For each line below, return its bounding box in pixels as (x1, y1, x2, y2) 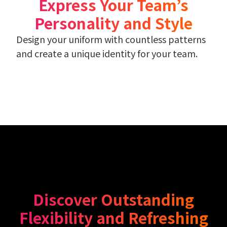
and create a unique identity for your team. (16, 46, 198, 60)
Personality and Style (34, 11, 193, 34)
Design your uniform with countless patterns (16, 32, 206, 46)
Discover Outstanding (33, 187, 194, 210)
